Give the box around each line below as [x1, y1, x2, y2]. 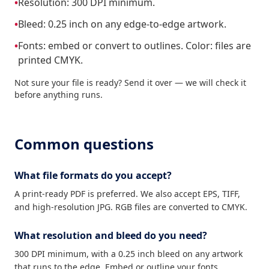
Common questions [14, 134, 154, 154]
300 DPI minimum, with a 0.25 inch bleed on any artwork [14, 248, 243, 259]
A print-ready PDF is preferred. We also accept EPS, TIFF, [14, 188, 240, 199]
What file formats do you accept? [14, 169, 172, 182]
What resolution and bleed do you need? [14, 229, 207, 242]
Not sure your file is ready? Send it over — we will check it [14, 77, 246, 88]
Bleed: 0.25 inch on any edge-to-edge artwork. [18, 17, 226, 31]
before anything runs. [14, 89, 103, 100]
